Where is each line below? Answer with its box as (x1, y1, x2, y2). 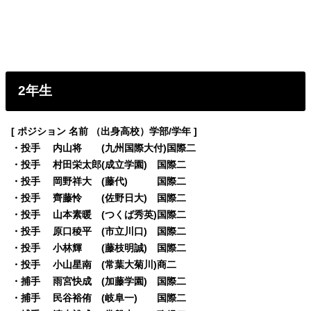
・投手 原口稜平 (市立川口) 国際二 (11, 226, 187, 237)
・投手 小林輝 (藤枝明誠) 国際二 (11, 242, 187, 254)
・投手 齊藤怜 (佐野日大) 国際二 (11, 192, 187, 204)
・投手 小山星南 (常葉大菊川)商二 (11, 259, 177, 271)
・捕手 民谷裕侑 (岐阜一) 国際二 (11, 292, 187, 304)
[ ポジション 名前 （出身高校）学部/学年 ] (11, 126, 198, 137)
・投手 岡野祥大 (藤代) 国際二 (11, 176, 187, 187)
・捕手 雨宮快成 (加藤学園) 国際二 (11, 276, 187, 287)
